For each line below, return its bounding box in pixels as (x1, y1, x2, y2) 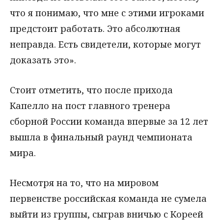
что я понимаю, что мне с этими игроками (10, 7, 204, 19)
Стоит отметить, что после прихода (10, 84, 173, 96)
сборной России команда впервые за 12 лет (10, 115, 208, 128)
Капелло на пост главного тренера (10, 100, 170, 112)
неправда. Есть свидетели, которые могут (10, 38, 201, 51)
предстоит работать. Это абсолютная (10, 23, 180, 35)
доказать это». (10, 54, 76, 66)
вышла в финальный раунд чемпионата (10, 131, 192, 143)
